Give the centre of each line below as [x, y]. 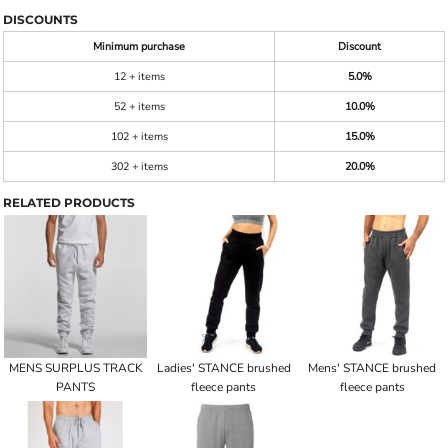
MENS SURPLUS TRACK [75, 368]
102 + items [139, 136]
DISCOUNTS [40, 19]
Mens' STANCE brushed [372, 368]
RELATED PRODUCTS [69, 202]
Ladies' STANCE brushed [223, 368]
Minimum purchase [139, 46]
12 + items [139, 76]
